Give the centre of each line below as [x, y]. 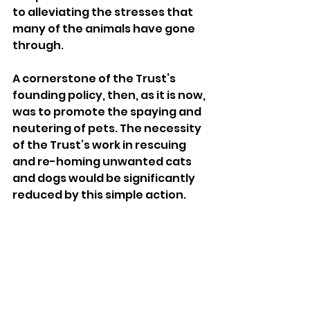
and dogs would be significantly [105, 178]
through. [39, 45]
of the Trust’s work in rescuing [100, 145]
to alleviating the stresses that [104, 12]
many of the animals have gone [105, 28]
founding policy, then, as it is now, [110, 95]
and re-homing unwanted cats [103, 161]
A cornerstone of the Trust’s [95, 78]
